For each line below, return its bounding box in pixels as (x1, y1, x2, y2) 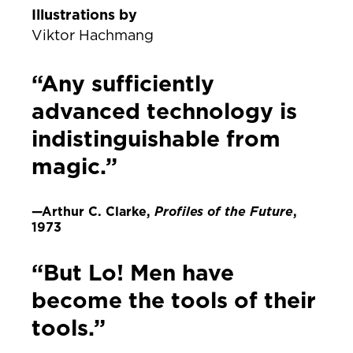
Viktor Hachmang (32, 25, 154, 46)
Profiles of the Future (154, 203, 294, 221)
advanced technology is (32, 95, 297, 127)
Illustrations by (32, 5, 137, 25)
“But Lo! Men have (32, 257, 234, 288)
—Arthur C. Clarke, (32, 203, 154, 221)
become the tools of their (32, 284, 316, 316)
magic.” (32, 150, 117, 182)
